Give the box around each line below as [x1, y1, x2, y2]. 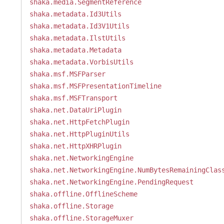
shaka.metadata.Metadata [29, 46, 121, 54]
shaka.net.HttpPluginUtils [29, 130, 129, 138]
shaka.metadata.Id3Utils [29, 10, 121, 18]
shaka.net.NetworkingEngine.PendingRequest [29, 178, 193, 186]
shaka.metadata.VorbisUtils [29, 58, 133, 66]
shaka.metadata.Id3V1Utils [29, 22, 129, 30]
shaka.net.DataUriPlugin [29, 106, 121, 114]
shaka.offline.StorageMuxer [29, 214, 133, 222]
